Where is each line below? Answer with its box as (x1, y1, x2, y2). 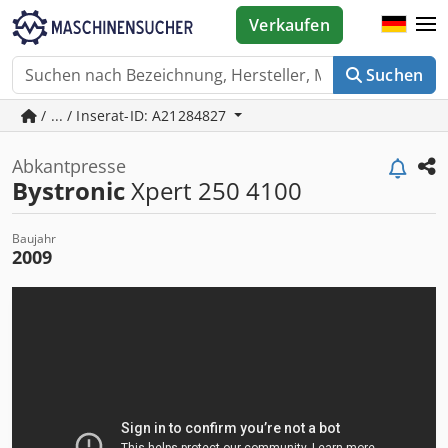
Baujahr (12, 230, 56, 247)
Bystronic (12, 174, 125, 207)
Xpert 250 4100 (125, 174, 302, 207)
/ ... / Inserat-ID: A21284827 (37, 106, 231, 125)
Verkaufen (249, 14, 330, 36)
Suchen (366, 64, 423, 86)
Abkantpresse (12, 154, 126, 178)
